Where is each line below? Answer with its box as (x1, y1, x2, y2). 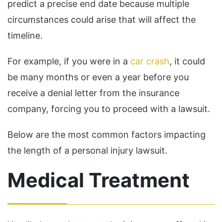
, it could (169, 56, 205, 66)
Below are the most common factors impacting (7, 129, 206, 140)
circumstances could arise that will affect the (7, 14, 196, 25)
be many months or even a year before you (7, 72, 189, 82)
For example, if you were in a (7, 56, 130, 66)
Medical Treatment (7, 168, 190, 192)
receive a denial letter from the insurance (7, 88, 179, 98)
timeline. (7, 30, 43, 41)
